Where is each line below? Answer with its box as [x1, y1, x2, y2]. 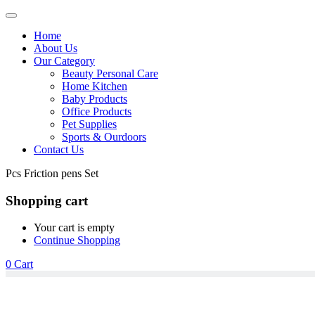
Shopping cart [6, 193, 88, 208]
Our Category [34, 55, 95, 67]
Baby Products [62, 93, 127, 105]
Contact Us [34, 143, 84, 155]
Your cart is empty [34, 221, 115, 234]
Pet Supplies [62, 118, 117, 130]
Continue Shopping [34, 234, 120, 247]
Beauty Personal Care [62, 67, 158, 79]
